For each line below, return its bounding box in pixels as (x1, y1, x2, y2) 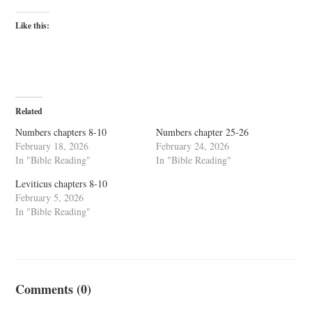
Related (15, 105, 43, 117)
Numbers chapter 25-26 (156, 125, 249, 139)
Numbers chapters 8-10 (15, 125, 107, 139)
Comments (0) (15, 280, 92, 298)
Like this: (15, 19, 50, 31)
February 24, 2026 (156, 139, 229, 153)
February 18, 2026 (15, 139, 89, 153)
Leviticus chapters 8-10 (15, 177, 108, 190)
